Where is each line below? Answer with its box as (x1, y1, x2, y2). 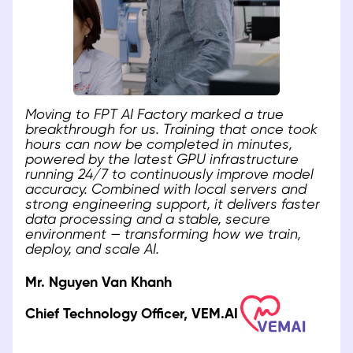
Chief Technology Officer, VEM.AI (25, 307, 238, 322)
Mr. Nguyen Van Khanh (25, 275, 172, 291)
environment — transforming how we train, (25, 227, 301, 243)
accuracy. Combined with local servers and (25, 182, 307, 198)
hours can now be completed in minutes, (25, 137, 292, 153)
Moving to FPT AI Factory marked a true (25, 107, 284, 123)
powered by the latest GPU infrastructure (25, 152, 299, 168)
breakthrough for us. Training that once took (25, 122, 318, 138)
